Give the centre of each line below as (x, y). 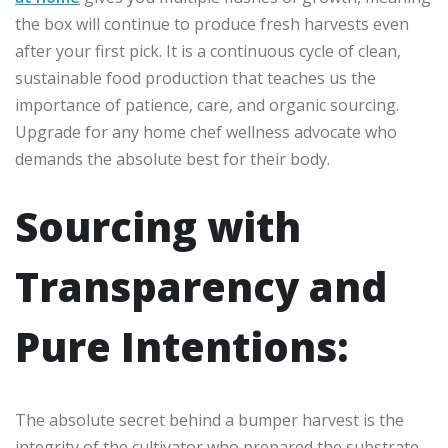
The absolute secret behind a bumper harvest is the (209, 420)
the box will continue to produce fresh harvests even (212, 24)
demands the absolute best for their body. (172, 159)
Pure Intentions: (181, 347)
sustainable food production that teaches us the (195, 78)
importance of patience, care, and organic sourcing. (207, 105)
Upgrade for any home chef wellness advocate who (206, 132)
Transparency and (201, 287)
